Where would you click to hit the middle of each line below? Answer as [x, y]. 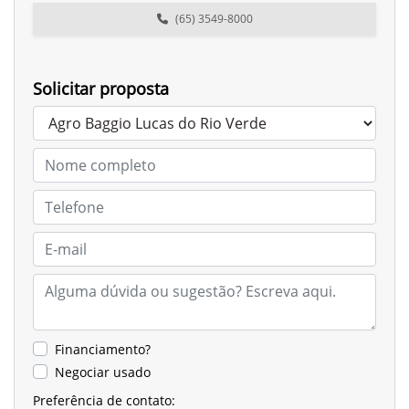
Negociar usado [103, 372]
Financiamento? [103, 350]
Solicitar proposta [101, 89]
